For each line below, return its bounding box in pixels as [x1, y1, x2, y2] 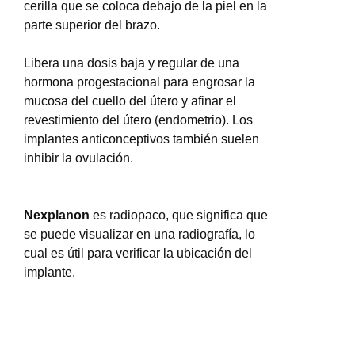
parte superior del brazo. [24, 18, 160, 32]
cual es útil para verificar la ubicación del [24, 246, 252, 260]
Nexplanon [24, 208, 90, 222]
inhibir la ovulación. [24, 151, 133, 165]
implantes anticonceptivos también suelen [24, 132, 259, 146]
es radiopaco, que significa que [90, 208, 268, 222]
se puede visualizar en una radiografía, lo [24, 227, 255, 241]
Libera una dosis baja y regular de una [24, 56, 239, 70]
